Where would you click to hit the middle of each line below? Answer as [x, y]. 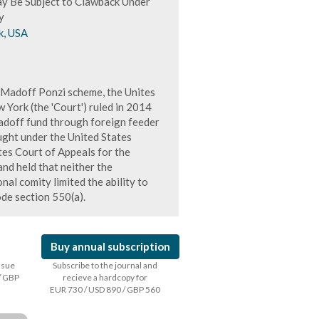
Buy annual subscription [111, 246]
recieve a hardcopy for [105, 277]
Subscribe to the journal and [105, 265]
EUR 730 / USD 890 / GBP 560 [105, 289]
